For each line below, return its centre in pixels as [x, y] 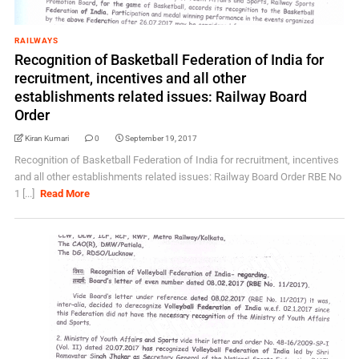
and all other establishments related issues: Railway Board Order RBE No [177, 177]
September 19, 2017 [161, 138]
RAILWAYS [36, 40]
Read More [65, 194]
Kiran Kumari [46, 138]
